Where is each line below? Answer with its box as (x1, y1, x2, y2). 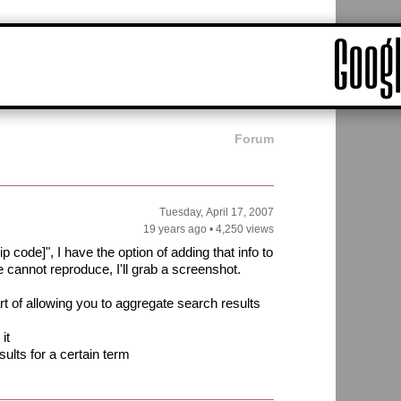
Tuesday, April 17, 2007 (159, 206, 274, 219)
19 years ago (143, 223, 207, 236)
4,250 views (216, 223, 274, 236)
